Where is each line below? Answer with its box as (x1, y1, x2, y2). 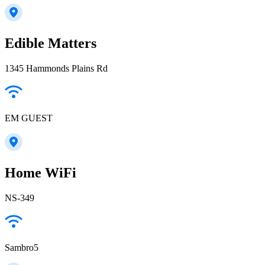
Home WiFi (5, 165, 76, 181)
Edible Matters (5, 35, 96, 51)
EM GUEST (5, 113, 53, 124)
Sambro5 (5, 243, 38, 253)
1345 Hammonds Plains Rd (5, 63, 108, 74)
